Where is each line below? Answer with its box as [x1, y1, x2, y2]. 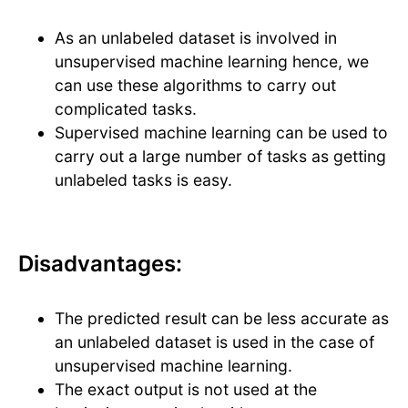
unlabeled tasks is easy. [55, 170, 232, 190]
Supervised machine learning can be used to [55, 123, 388, 143]
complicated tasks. [55, 99, 197, 119]
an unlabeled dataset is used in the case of [55, 332, 374, 352]
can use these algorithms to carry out [55, 76, 336, 96]
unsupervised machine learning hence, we [55, 52, 369, 72]
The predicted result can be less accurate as [55, 309, 389, 329]
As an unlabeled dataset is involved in [55, 28, 337, 48]
